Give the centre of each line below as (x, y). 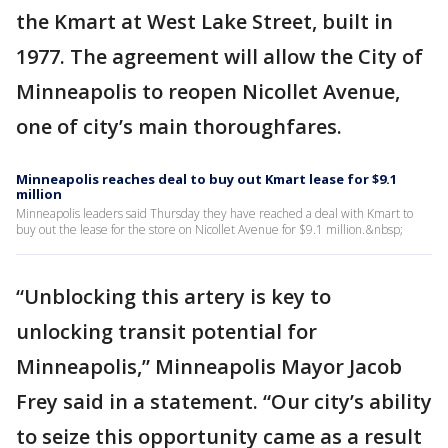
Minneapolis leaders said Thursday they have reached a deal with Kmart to (214, 214)
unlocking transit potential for (166, 332)
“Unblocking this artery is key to (173, 297)
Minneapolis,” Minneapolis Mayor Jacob (209, 367)
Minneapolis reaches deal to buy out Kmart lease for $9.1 (206, 179)
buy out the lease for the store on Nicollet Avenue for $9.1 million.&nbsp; (209, 230)
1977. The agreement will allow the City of (219, 57)
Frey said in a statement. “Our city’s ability (224, 402)
